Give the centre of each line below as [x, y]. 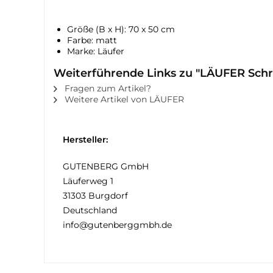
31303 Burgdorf [95, 196]
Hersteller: [85, 140]
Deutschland [90, 210]
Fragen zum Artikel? [107, 88]
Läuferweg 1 [88, 181]
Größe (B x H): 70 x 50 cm [121, 29]
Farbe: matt [92, 40]
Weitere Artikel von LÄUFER [123, 99]
